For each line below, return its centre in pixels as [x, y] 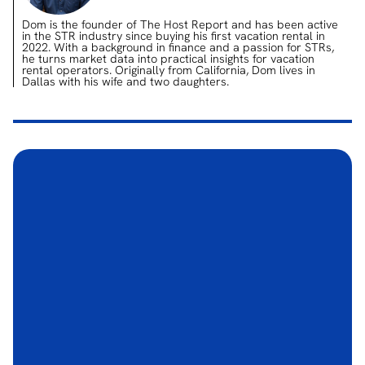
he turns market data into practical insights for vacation [168, 59]
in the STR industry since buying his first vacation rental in [174, 36]
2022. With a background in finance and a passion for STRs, [178, 47]
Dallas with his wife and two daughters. [125, 81]
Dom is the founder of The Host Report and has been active [180, 24]
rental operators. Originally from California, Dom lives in [169, 70]
